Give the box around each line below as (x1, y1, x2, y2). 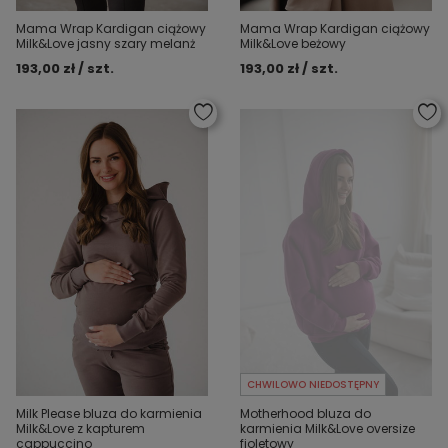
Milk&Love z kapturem (16, 420, 145, 438)
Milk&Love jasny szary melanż (16, 34, 195, 52)
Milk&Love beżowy (240, 34, 346, 52)
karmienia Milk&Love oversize (240, 420, 415, 438)
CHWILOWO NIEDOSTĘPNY (247, 377, 379, 393)
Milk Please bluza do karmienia (16, 405, 202, 423)
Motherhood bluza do (240, 405, 371, 423)
